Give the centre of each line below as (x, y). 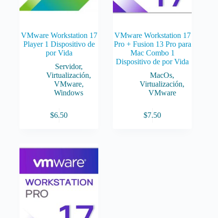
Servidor (68, 66)
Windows (69, 92)
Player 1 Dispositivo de (59, 44)
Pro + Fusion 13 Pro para (152, 44)
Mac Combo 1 (152, 53)
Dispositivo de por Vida (153, 61)
